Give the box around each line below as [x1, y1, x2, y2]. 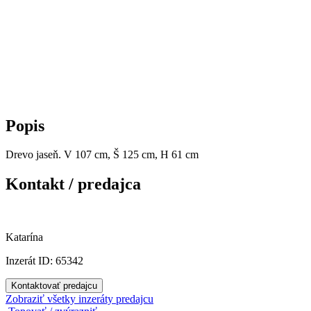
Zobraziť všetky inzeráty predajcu [6, 293, 153, 305]
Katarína [6, 231, 43, 244]
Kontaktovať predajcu [11, 280, 97, 292]
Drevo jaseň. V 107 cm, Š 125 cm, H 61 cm [6, 149, 199, 161]
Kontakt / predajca [6, 175, 141, 194]
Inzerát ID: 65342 [6, 255, 83, 267]
